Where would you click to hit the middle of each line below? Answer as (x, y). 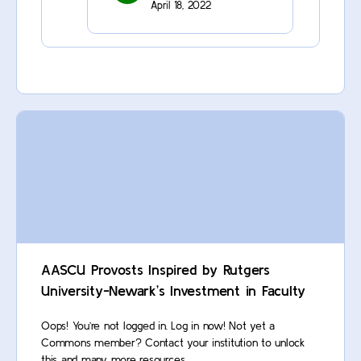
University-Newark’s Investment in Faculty (174, 291)
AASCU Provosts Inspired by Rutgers (156, 270)
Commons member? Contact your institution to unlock (173, 343)
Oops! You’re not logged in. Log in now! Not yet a (158, 326)
